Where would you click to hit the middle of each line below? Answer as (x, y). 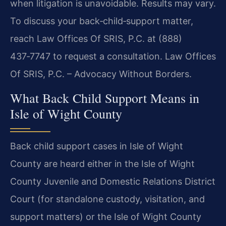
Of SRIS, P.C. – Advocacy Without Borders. (101, 74)
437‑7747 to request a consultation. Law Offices (113, 56)
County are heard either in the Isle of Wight (102, 163)
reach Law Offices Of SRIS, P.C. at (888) (96, 39)
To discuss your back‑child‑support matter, (102, 21)
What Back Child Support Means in (105, 98)
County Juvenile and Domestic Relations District (113, 181)
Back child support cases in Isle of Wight (97, 146)
